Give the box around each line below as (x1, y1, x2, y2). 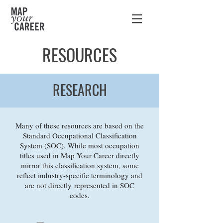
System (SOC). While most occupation (20, 140, 139, 150)
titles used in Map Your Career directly (20, 150, 139, 160)
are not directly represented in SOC (25, 180, 134, 190)
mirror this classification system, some (20, 160, 139, 170)
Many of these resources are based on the (15, 120, 144, 130)
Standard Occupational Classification (22, 130, 137, 140)
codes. (70, 190, 90, 200)
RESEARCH (52, 80, 107, 100)
